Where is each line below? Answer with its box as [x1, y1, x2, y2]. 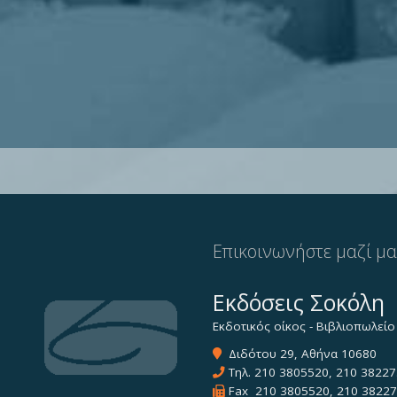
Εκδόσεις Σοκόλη [213, 287, 385, 318]
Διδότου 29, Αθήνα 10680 [222, 346, 377, 362]
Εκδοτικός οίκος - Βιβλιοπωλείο [213, 318, 395, 335]
